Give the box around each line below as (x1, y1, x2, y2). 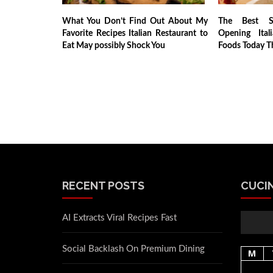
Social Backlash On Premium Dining (62, 244, 205, 253)
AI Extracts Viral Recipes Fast (62, 213, 177, 222)
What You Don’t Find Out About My (62, 16, 208, 26)
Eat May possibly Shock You (62, 41, 165, 50)
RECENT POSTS (62, 179, 144, 192)
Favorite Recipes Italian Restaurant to (62, 29, 208, 38)
